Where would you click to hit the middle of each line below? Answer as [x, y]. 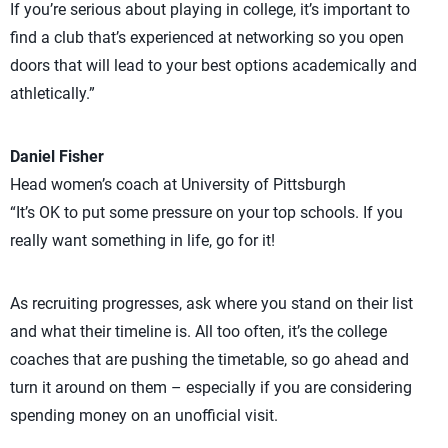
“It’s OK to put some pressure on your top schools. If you [206, 212]
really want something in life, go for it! [142, 240]
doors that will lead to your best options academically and [213, 65]
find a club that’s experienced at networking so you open [207, 37]
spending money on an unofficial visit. [144, 415]
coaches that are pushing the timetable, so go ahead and [209, 359]
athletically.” [52, 93]
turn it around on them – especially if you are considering [211, 387]
